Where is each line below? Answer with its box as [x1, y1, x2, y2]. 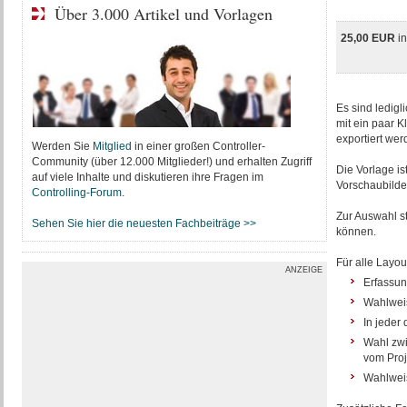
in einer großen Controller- [131, 140, 265, 153]
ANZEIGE [284, 265, 323, 274]
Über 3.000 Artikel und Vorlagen [54, 3, 273, 25]
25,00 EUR [340, 32, 398, 45]
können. [335, 225, 376, 238]
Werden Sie [31, 140, 93, 153]
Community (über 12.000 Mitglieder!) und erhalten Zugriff [31, 155, 312, 168]
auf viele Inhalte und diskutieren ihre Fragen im [31, 171, 263, 184]
